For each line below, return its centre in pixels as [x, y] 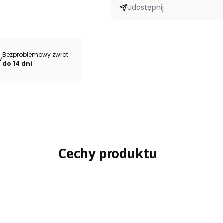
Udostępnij [146, 8]
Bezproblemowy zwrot [36, 55]
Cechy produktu [108, 154]
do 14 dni [17, 64]
